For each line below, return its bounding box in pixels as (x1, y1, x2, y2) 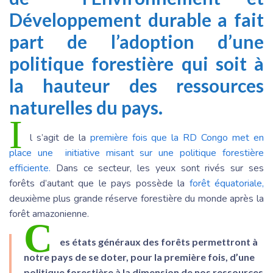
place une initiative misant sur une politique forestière (9, 146, 264, 160)
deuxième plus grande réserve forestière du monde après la (9, 192, 264, 206)
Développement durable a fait (9, 9, 264, 31)
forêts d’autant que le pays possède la (9, 177, 190, 191)
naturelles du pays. (9, 96, 163, 119)
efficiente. (9, 161, 51, 175)
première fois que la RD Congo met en (90, 131, 264, 145)
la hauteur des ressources (9, 74, 264, 97)
